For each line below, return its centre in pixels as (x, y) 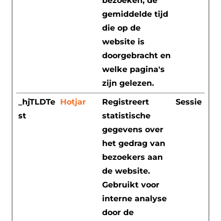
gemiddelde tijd (135, 14)
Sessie (189, 102)
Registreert (126, 102)
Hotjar (73, 102)
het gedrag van (134, 143)
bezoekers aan (132, 157)
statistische (126, 115)
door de (118, 212)
